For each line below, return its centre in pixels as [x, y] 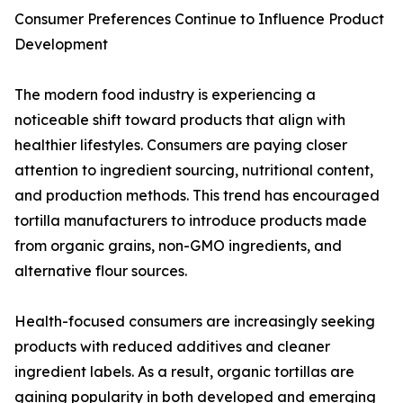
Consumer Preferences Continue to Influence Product [199, 19]
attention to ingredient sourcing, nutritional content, [194, 170]
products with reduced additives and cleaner [172, 347]
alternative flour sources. [101, 271]
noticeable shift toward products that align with [180, 120]
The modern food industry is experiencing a [165, 95]
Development [61, 45]
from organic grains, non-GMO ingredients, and [178, 246]
